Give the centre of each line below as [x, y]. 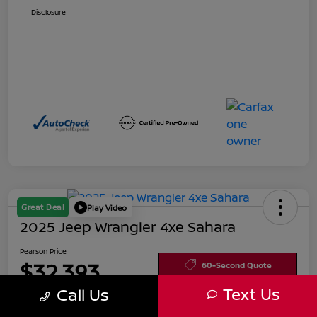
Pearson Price [43, 252]
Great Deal [43, 207]
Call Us [82, 295]
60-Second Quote [236, 265]
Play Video [107, 207]
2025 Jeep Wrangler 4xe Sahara [128, 227]
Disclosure [48, 12]
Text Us [251, 294]
